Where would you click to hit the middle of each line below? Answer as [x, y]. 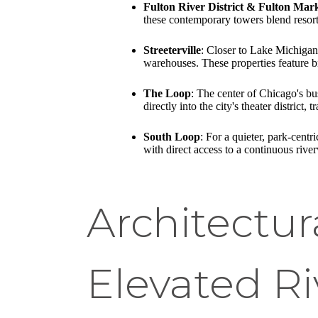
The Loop [167, 93]
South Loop [172, 136]
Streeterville [172, 50]
